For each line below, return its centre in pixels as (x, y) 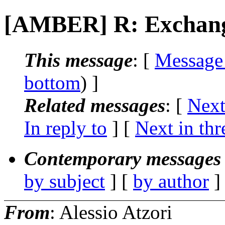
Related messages (95, 105)
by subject (65, 181)
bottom (52, 82)
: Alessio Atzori (111, 212)
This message (78, 60)
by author (171, 181)
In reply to (66, 128)
